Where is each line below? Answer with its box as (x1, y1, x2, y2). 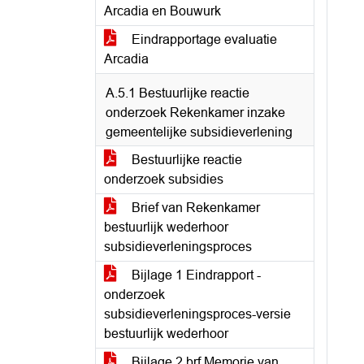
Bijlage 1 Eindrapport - (128, 268, 261, 282)
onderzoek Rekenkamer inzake (106, 106, 285, 119)
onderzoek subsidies (104, 172, 223, 186)
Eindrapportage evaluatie (128, 32, 277, 46)
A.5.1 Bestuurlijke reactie (106, 86, 249, 100)
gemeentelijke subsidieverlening (106, 125, 292, 139)
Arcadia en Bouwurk (104, 4, 221, 18)
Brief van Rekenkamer (128, 201, 260, 214)
